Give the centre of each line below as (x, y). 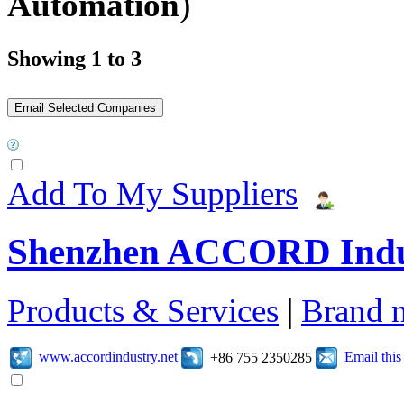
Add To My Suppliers (152, 193)
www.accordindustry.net (108, 356)
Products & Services (143, 310)
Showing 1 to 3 (74, 58)
